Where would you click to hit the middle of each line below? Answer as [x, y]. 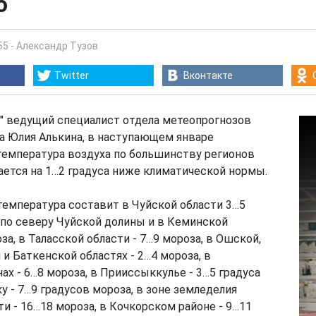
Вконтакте [208, 75]
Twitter [72, 75]
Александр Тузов [57, 46]
